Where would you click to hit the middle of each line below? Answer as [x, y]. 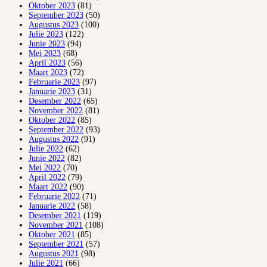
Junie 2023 [47, 44]
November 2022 [56, 111]
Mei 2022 [45, 168]
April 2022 [47, 178]
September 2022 [56, 130]
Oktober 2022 [52, 120]
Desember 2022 [55, 101]
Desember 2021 [55, 216]
